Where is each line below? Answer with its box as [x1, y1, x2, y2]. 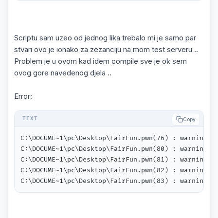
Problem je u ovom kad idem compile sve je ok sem [14, 56, 187, 66]
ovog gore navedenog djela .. [14, 68, 111, 77]
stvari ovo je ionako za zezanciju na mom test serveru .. [14, 45, 198, 54]
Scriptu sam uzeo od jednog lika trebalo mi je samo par [14, 33, 196, 42]
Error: [14, 91, 32, 101]
